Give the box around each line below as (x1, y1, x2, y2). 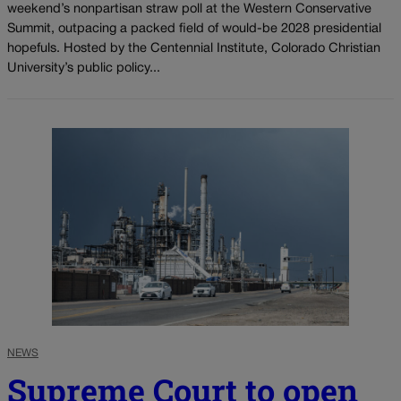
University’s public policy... (7, 63, 160, 75)
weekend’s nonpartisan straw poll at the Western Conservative (7, 4, 371, 16)
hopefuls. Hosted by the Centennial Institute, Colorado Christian (7, 43, 380, 55)
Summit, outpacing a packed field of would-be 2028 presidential (7, 23, 381, 36)
